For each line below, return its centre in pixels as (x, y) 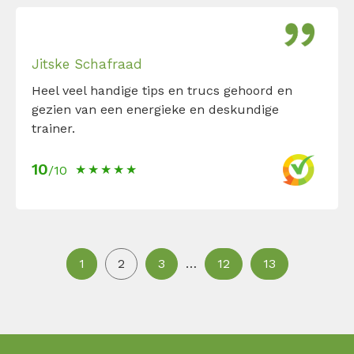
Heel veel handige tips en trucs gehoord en (162, 90)
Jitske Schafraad (87, 64)
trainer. (53, 128)
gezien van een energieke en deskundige (155, 109)
